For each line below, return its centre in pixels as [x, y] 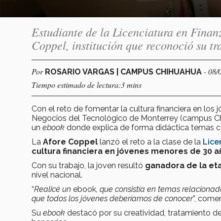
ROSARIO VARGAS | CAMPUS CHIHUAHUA [124, 72]
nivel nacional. [57, 175]
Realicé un [54, 189]
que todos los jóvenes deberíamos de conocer [112, 198]
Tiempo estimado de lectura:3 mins [87, 84]
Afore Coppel [70, 142]
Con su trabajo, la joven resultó [88, 165]
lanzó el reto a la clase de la [150, 142]
